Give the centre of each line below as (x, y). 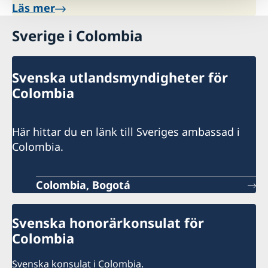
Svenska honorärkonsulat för (108, 223)
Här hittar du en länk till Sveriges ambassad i (126, 132)
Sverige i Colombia (77, 36)
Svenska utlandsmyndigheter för (120, 77)
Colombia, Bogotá (83, 185)
